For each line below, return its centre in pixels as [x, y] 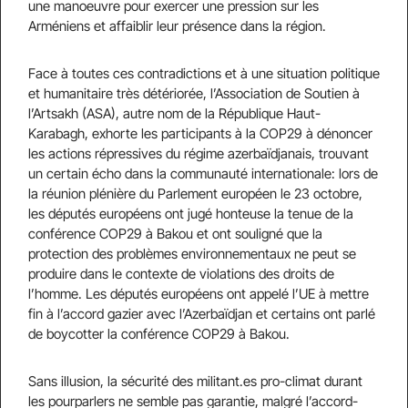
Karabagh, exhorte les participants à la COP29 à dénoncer [200, 133]
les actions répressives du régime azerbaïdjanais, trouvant [199, 153]
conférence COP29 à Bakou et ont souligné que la [175, 234]
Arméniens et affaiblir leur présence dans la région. [177, 26]
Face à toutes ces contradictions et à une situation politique [204, 73]
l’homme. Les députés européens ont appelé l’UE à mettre [199, 294]
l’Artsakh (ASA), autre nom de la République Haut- [174, 113]
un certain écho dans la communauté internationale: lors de [203, 173]
